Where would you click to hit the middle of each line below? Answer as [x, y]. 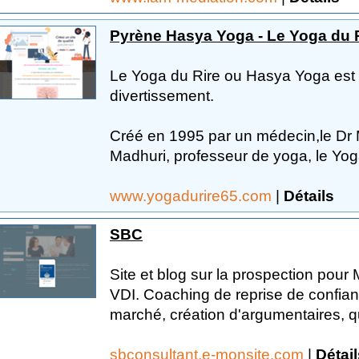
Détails [309, 196]
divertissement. [162, 95]
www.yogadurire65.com [193, 196]
